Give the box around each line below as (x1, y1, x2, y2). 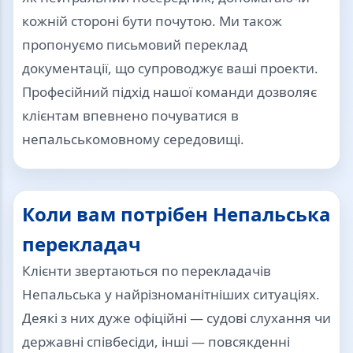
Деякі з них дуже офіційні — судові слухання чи (22, 309, 331, 328)
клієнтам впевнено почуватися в (22, 106, 239, 125)
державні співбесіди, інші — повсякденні (22, 333, 290, 351)
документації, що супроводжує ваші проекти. (22, 59, 318, 78)
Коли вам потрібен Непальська (22, 201, 331, 228)
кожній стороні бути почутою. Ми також (22, 12, 282, 31)
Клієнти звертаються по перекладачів (22, 262, 271, 281)
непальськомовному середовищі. (22, 130, 244, 149)
